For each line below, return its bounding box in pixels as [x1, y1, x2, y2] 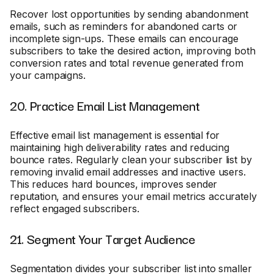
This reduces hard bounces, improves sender [10, 178, 218, 190]
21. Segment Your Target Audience [10, 229, 196, 248]
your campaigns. [10, 69, 86, 81]
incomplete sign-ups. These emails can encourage [10, 32, 239, 45]
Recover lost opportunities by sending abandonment [10, 8, 249, 20]
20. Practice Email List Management [10, 95, 200, 115]
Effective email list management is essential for [10, 129, 220, 141]
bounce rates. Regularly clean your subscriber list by [10, 154, 252, 166]
